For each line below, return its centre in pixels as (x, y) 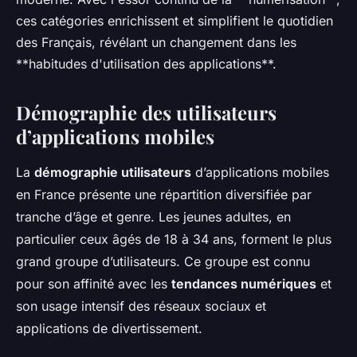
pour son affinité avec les (94, 284)
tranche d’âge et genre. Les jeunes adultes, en (153, 217)
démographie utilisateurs (113, 173)
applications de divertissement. (109, 329)
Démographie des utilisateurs (146, 113)
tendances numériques (244, 284)
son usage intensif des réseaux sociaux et (141, 306)
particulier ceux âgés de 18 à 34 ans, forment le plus (174, 239)
